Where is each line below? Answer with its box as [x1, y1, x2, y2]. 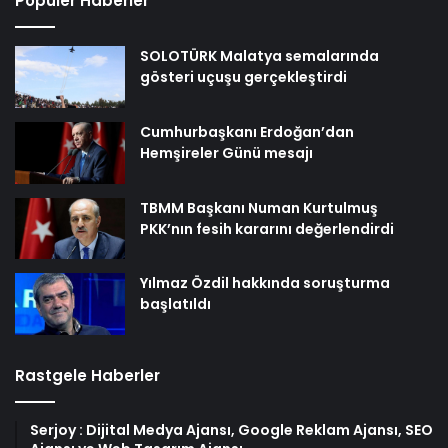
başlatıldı [140, 294, 211, 315]
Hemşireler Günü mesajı [140, 142, 313, 163]
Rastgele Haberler [15, 365, 160, 387]
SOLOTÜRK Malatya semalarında [140, 45, 379, 66]
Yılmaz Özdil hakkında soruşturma [140, 273, 390, 294]
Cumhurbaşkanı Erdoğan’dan [140, 121, 354, 142]
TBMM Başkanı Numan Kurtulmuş [140, 197, 378, 218]
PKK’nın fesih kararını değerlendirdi [140, 218, 394, 239]
